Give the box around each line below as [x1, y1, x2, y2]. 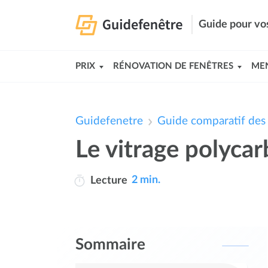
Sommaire [75, 237, 145, 252]
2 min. [132, 175, 160, 186]
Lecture [90, 175, 127, 186]
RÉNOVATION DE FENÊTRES [113, 62, 233, 71]
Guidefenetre [75, 115, 143, 127]
